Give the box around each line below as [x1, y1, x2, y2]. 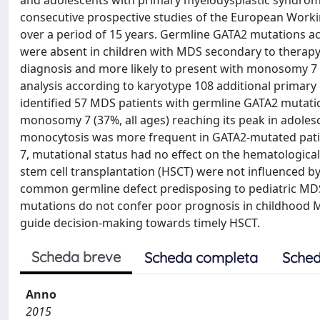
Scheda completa [144, 249, 258, 266]
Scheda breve [31, 248, 121, 266]
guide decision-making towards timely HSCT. [20, 215, 260, 231]
